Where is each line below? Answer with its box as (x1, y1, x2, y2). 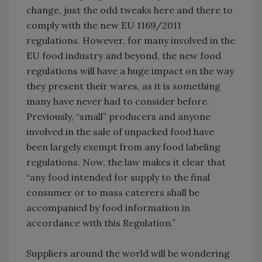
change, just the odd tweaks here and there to (26, 4, 233, 16)
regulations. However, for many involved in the (26, 35, 235, 47)
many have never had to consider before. (26, 95, 209, 108)
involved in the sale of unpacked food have (26, 126, 214, 138)
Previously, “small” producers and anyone (26, 111, 211, 123)
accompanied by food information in (26, 202, 190, 214)
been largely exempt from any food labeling (26, 141, 220, 153)
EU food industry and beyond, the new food (26, 50, 221, 62)
